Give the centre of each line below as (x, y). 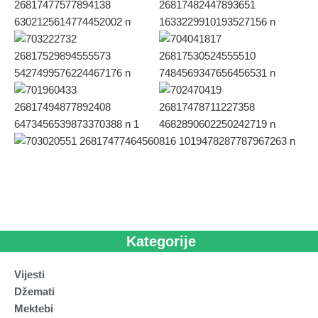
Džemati (34, 291)
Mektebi (34, 308)
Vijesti (29, 274)
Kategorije (161, 241)
